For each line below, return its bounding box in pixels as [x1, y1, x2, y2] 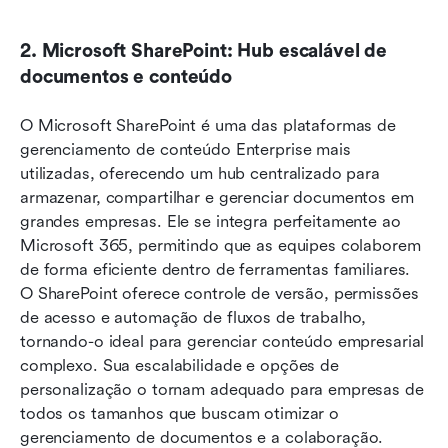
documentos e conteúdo [20, 66, 232, 89]
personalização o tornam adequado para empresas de [20, 380, 424, 400]
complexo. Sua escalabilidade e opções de [20, 356, 339, 376]
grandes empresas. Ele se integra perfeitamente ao [20, 212, 401, 232]
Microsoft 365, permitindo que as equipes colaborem [20, 236, 421, 256]
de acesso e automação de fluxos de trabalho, [20, 308, 367, 328]
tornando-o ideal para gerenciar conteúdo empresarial [20, 332, 425, 352]
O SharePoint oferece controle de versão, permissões [20, 284, 419, 304]
